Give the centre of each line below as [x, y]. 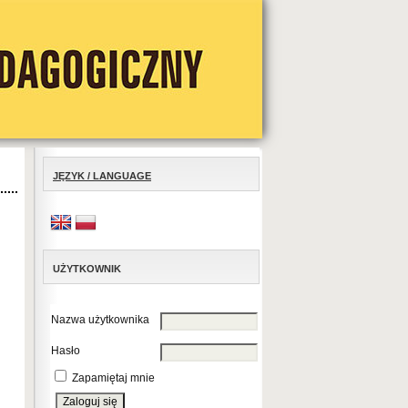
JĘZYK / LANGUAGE [102, 176]
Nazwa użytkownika [100, 320]
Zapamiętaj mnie [113, 378]
